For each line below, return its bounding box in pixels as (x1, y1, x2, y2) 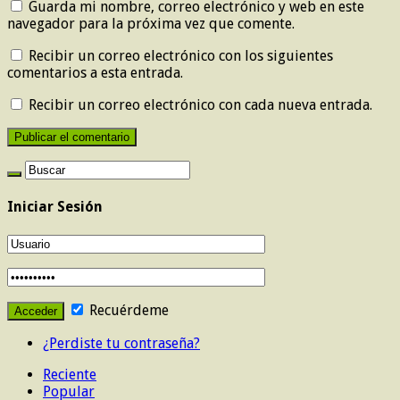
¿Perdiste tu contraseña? (43, 334, 200, 352)
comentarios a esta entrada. (7, 64, 183, 82)
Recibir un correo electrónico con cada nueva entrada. (29, 96, 372, 114)
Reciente (43, 365, 96, 383)
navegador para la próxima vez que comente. (7, 15, 295, 33)
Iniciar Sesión (7, 198, 103, 216)
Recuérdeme (86, 301, 169, 319)
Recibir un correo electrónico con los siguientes (29, 47, 333, 65)
